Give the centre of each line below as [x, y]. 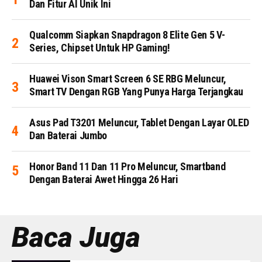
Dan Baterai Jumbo [68, 135]
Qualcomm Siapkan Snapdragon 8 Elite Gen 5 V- [127, 35]
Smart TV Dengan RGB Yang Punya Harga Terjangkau [137, 91]
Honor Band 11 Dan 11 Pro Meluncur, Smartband [127, 166]
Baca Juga [76, 237]
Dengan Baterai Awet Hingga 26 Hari [104, 179]
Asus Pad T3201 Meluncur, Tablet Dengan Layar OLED [139, 122]
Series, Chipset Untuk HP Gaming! [100, 47]
